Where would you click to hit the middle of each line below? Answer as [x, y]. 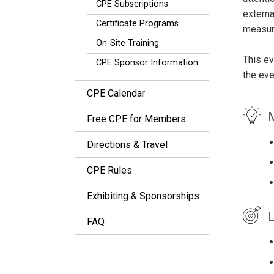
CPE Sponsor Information [147, 63]
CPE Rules [109, 170]
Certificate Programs [137, 24]
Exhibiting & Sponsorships [143, 196]
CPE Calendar [116, 93]
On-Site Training [128, 43]
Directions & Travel [127, 145]
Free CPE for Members [136, 119]
